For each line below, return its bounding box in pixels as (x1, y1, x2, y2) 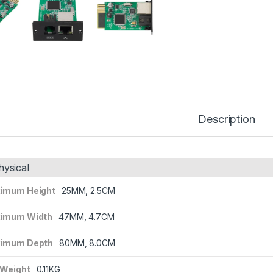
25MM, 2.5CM (62, 185, 115, 196)
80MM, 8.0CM (59, 237, 115, 248)
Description (198, 112, 255, 126)
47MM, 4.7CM (58, 211, 115, 222)
